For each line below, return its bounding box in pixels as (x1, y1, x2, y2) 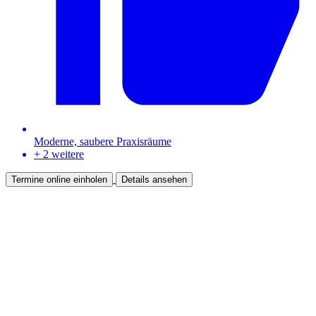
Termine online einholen (11, 174, 107, 186)
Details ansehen (121, 174, 187, 186)
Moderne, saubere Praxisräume (34, 135, 171, 148)
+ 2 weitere (34, 148, 84, 161)
